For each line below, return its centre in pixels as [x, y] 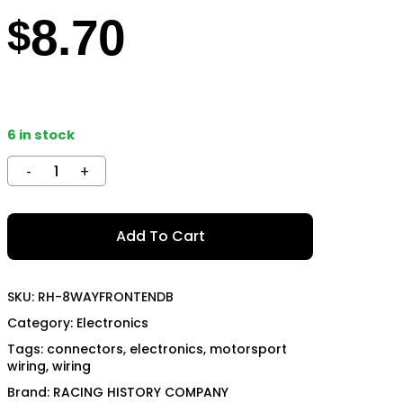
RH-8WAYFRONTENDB [106, 297]
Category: [42, 323]
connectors [85, 349]
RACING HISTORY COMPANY [141, 392]
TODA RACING [154, 40]
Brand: [30, 392]
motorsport [248, 349]
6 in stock [41, 135]
